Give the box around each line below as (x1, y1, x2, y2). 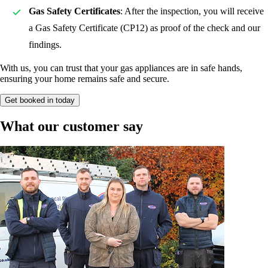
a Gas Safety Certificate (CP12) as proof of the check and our (29, 22, 260, 33)
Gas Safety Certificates (29, 5, 120, 16)
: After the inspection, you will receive (120, 5, 264, 16)
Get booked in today (5, 95, 75, 105)
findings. (29, 39, 62, 50)
